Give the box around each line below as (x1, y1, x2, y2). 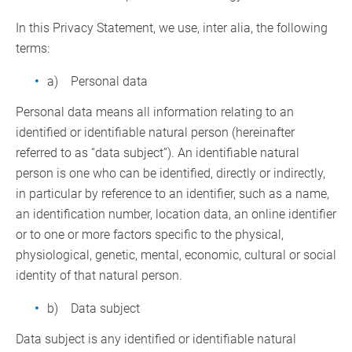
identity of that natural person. (16, 268, 182, 284)
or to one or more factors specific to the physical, (16, 227, 284, 243)
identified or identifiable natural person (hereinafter (16, 125, 295, 141)
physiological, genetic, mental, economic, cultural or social (16, 247, 336, 263)
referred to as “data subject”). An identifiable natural (16, 145, 299, 161)
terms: (16, 41, 49, 57)
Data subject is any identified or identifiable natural (16, 332, 296, 347)
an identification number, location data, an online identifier (16, 207, 336, 222)
